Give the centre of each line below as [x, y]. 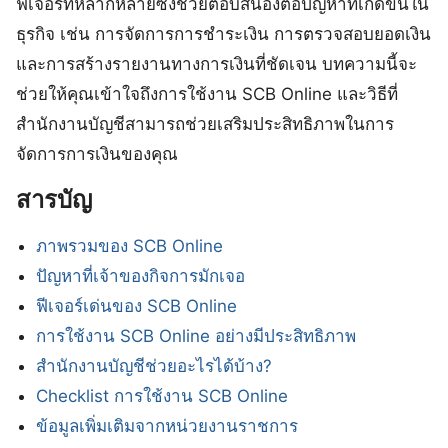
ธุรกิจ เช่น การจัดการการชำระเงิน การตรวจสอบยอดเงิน [223, 33]
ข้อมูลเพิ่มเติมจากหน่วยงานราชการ [167, 425]
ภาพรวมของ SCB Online [130, 245]
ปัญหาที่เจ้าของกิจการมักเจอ [141, 275]
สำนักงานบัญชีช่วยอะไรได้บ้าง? [154, 365]
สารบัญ [54, 199]
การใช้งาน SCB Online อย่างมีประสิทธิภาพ [196, 335]
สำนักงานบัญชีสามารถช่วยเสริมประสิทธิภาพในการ [205, 123]
